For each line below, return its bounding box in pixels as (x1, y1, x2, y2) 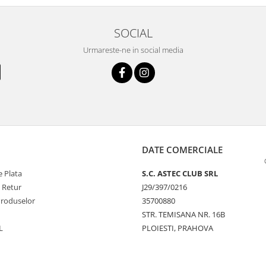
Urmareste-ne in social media (83, 45, 183, 56)
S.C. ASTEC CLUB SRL (142, 168, 218, 179)
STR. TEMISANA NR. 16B (142, 209, 225, 220)
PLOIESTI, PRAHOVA (142, 223, 213, 234)
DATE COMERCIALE (142, 144, 223, 156)
